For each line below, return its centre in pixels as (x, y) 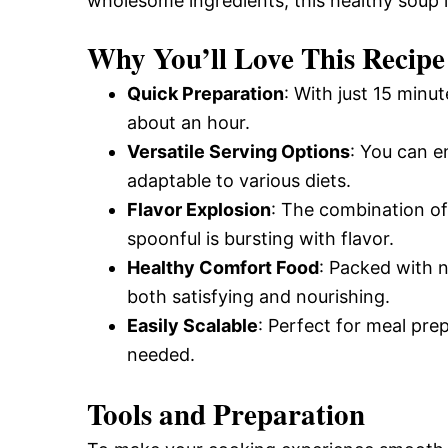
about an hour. (188, 122)
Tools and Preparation (226, 414)
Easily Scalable (192, 325)
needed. (161, 354)
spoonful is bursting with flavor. (260, 238)
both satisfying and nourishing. (258, 296)
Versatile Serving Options (238, 151)
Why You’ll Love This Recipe (266, 58)
